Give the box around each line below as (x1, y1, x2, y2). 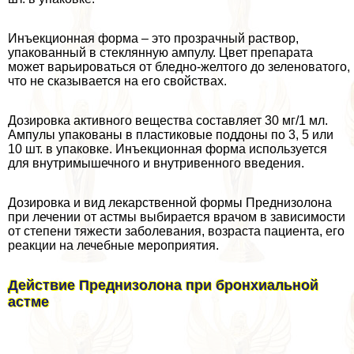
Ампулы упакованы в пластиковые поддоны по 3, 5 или (8, 127, 333, 141)
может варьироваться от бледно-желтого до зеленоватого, (8, 59, 350, 73)
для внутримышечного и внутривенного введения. (8, 156, 304, 170)
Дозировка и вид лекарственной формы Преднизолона (8, 195, 332, 209)
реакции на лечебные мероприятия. (8, 238, 219, 252)
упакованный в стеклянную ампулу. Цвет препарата (8, 45, 313, 59)
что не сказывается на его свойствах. (8, 73, 227, 88)
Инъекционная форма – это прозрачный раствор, (8, 31, 299, 45)
